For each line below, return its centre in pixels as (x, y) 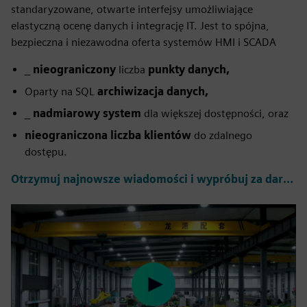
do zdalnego (223, 135)
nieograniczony (74, 70)
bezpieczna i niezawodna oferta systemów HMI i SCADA (144, 42)
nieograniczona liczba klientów (109, 135)
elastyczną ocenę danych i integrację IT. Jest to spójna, (140, 26)
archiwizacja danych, (153, 91)
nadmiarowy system (88, 113)
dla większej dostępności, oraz (216, 113)
